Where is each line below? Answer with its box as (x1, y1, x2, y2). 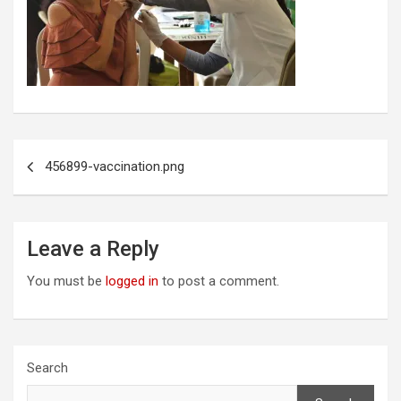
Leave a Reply (27, 236, 159, 261)
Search (27, 360, 68, 376)
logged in (106, 273, 158, 289)
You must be (27, 273, 106, 289)
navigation (13, 168, 117, 194)
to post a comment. (158, 273, 279, 289)
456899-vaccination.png (45, 158, 184, 175)
